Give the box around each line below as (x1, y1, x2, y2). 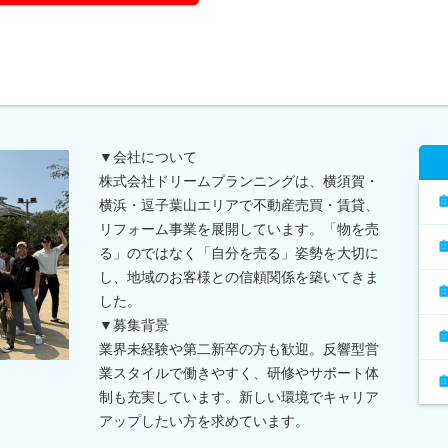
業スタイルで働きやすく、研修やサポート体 (99, 364, 379, 381)
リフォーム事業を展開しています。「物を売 (99, 220, 379, 237)
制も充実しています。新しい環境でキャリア (99, 388, 379, 405)
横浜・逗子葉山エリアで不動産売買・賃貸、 (99, 196, 379, 213)
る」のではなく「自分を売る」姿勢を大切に (99, 244, 379, 261)
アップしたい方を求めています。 (99, 412, 309, 429)
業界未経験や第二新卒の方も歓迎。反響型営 (99, 340, 379, 357)
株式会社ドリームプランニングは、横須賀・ (99, 172, 379, 189)
